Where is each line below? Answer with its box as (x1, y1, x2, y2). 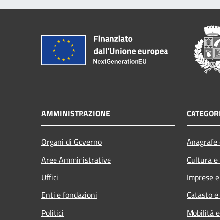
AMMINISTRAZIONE (41, 107, 110, 119)
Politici (41, 206, 64, 219)
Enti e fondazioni (41, 189, 97, 201)
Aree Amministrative (41, 153, 111, 165)
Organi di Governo (41, 136, 102, 148)
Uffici (41, 171, 58, 183)
